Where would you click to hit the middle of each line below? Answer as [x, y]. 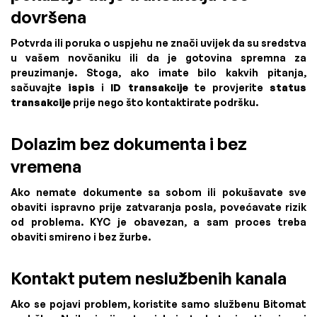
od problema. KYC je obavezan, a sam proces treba [158, 221]
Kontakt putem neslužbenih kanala [149, 278]
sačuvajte [40, 87]
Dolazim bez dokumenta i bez [129, 143]
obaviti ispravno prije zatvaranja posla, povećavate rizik [158, 207]
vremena [46, 166]
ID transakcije [149, 87]
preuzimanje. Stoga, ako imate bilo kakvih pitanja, [158, 72]
